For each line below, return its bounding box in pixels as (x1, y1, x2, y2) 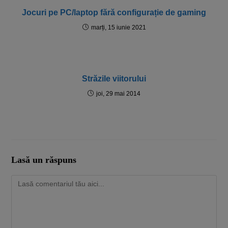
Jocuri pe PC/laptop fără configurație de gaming (22, 8, 206, 17)
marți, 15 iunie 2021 (91, 24, 146, 32)
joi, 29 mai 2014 (96, 90, 140, 98)
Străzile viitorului (82, 74, 146, 83)
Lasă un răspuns (11, 155, 77, 165)
